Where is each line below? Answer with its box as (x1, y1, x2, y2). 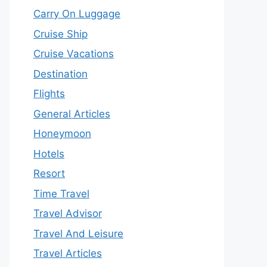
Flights (33, 88, 65, 100)
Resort (33, 167, 65, 179)
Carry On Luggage (33, 8, 120, 20)
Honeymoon (33, 128, 91, 139)
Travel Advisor (33, 207, 102, 219)
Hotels (33, 147, 64, 160)
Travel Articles (33, 247, 102, 259)
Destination (33, 67, 88, 80)
